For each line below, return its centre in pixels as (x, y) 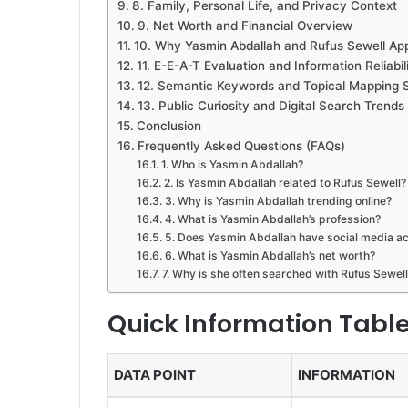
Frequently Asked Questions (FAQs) (241, 146)
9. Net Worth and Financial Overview (245, 26)
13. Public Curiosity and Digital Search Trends (270, 106)
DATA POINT (155, 374)
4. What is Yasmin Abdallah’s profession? (272, 219)
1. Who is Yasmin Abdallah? (232, 165)
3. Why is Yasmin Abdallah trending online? (278, 201)
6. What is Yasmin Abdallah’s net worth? (270, 256)
